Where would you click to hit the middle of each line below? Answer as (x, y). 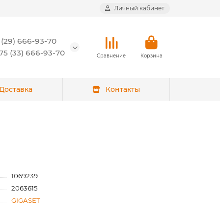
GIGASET (26, 200)
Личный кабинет (139, 8)
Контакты (123, 89)
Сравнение (111, 55)
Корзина (151, 55)
